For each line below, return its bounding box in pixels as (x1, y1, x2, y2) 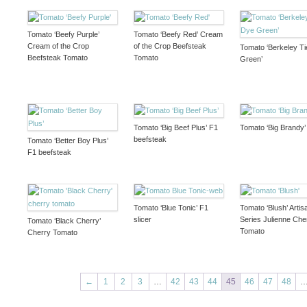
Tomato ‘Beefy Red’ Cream (133, 29, 223, 38)
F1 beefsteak (27, 147, 71, 156)
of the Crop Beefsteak (133, 41, 206, 50)
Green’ (239, 54, 262, 63)
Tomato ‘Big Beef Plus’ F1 (133, 123, 218, 132)
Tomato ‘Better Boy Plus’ (27, 136, 108, 145)
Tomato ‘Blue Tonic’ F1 (133, 203, 208, 212)
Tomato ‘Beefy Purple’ (27, 29, 99, 38)
